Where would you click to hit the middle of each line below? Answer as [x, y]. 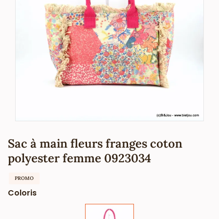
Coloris [22, 193]
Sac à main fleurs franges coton [95, 143]
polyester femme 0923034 [79, 158]
